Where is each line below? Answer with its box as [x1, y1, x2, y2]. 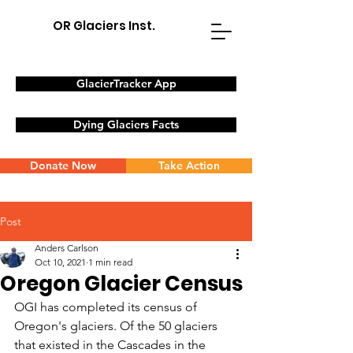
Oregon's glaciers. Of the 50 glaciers [14, 318, 221, 333]
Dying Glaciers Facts [73, 117, 179, 132]
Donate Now [30, 158, 96, 173]
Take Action [158, 158, 220, 173]
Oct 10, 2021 [35, 256, 86, 268]
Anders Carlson [35, 242, 98, 254]
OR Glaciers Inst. [53, 17, 155, 34]
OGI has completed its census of [14, 299, 200, 314]
